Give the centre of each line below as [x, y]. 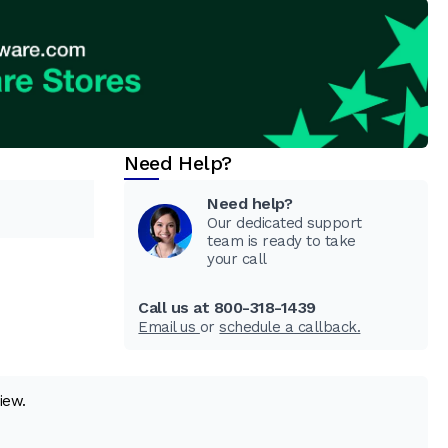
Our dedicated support [284, 222]
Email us [169, 326]
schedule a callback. [290, 326]
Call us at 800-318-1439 [227, 307]
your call [237, 258]
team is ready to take [281, 240]
